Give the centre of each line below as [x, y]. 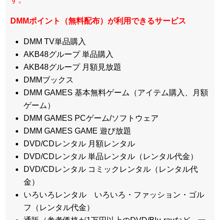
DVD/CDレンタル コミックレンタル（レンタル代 [111, 169]
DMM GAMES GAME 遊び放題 [78, 131]
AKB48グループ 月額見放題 [73, 67]
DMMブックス [49, 80]
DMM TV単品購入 [55, 42]
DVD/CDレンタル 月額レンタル [80, 144]
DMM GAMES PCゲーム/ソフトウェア [91, 118]
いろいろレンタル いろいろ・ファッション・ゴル [114, 195]
